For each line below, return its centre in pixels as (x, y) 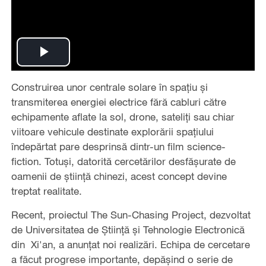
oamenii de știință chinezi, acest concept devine (119, 176)
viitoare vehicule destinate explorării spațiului (112, 131)
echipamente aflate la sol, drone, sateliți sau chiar (123, 116)
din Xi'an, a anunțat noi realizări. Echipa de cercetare (130, 244)
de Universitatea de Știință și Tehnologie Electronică (128, 229)
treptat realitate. (46, 191)
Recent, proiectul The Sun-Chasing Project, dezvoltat (131, 214)
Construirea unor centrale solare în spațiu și (109, 87)
